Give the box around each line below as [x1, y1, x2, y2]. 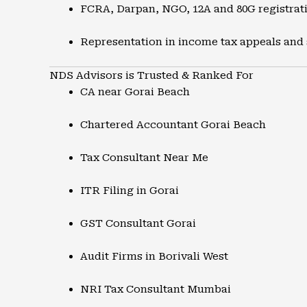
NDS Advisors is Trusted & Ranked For [49, 69, 254, 82]
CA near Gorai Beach [80, 86, 190, 98]
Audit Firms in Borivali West [80, 250, 228, 262]
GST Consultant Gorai [80, 217, 196, 230]
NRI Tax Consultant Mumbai [80, 283, 231, 295]
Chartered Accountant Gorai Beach [80, 119, 266, 131]
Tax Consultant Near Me [80, 151, 208, 164]
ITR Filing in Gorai [80, 184, 179, 197]
